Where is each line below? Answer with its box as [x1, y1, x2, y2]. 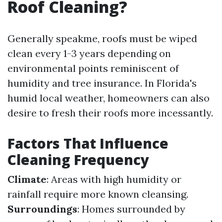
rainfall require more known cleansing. [7, 188, 188, 200]
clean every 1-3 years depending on [7, 47, 171, 59]
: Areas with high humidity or [47, 173, 181, 185]
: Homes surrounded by [77, 203, 185, 215]
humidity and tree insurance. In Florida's [7, 77, 197, 89]
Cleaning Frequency [7, 150, 149, 169]
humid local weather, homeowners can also [7, 92, 210, 104]
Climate [7, 173, 47, 185]
